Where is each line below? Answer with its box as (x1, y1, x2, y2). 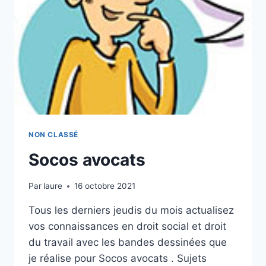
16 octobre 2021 (74, 181, 136, 191)
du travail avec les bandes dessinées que (28, 236, 227, 249)
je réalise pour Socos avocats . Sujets (28, 252, 207, 265)
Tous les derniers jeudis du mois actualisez (28, 204, 234, 217)
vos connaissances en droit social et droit (28, 220, 226, 233)
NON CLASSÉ (28, 129, 78, 139)
